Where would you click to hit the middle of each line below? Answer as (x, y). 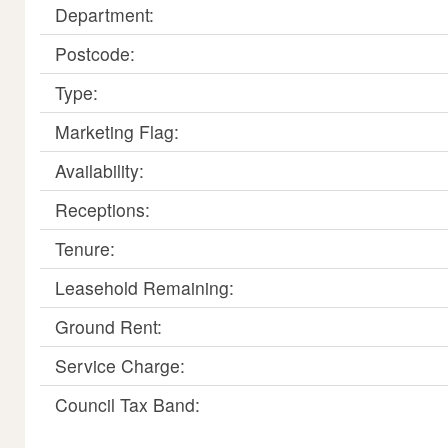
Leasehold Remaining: (144, 287)
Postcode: (95, 53)
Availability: (99, 170)
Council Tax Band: (127, 404)
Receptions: (102, 209)
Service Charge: (120, 365)
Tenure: (85, 248)
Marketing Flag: (117, 131)
